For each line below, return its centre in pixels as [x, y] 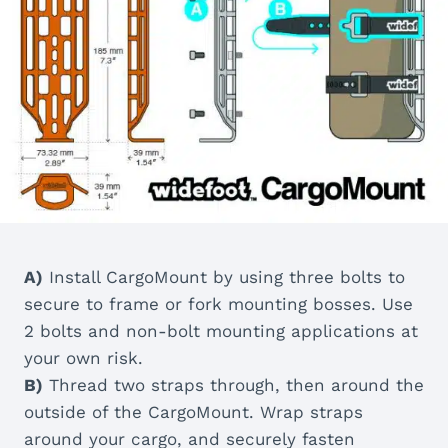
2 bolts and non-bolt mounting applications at [221, 331]
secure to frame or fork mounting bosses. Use [218, 304]
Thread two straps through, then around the [233, 385]
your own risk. [83, 358]
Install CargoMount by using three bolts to [224, 277]
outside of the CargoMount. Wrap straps [193, 412]
